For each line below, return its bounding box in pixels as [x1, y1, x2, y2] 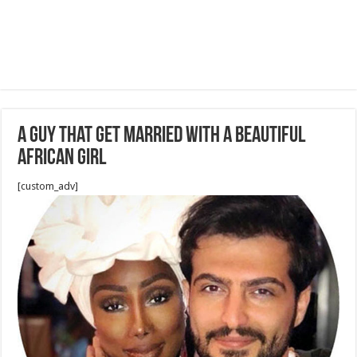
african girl [18, 147, 107, 170]
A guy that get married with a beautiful [18, 125, 306, 147]
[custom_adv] [18, 180, 79, 192]
